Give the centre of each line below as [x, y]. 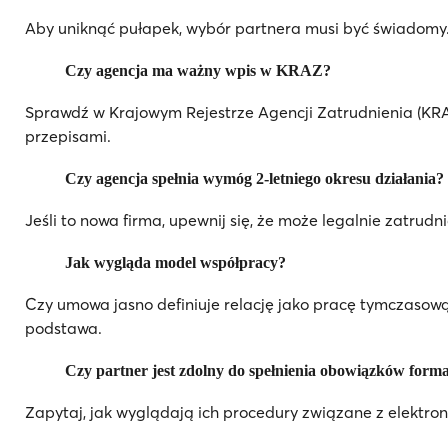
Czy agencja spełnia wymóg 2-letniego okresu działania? [254, 178]
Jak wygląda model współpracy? [175, 262]
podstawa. [63, 327]
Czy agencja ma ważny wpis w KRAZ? [198, 70]
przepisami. [68, 135]
